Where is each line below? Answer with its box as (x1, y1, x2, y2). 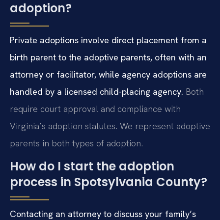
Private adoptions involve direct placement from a (10, 34, 207, 46)
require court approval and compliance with (10, 103, 181, 115)
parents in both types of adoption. (10, 137, 143, 149)
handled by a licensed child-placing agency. (10, 86, 183, 98)
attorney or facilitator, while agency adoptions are (10, 69, 207, 81)
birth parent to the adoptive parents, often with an (10, 52, 207, 63)
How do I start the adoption (10, 158, 174, 175)
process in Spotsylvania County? (10, 174, 207, 191)
